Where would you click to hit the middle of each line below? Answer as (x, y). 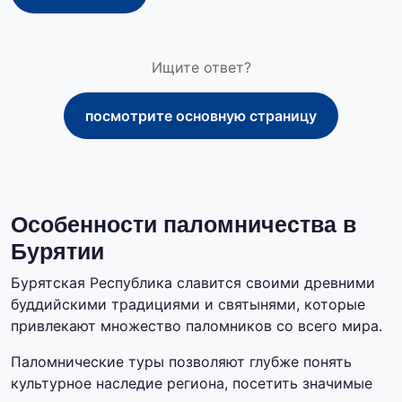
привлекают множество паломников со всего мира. (197, 326)
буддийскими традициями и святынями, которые (188, 305)
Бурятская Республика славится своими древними (193, 283)
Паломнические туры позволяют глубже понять (181, 362)
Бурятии (57, 252)
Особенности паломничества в (184, 225)
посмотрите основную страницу (201, 115)
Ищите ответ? (201, 67)
